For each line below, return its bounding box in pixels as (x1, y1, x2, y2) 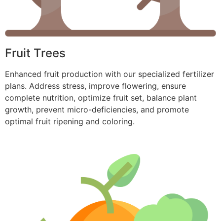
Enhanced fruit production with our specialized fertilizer (5, 69, 214, 79)
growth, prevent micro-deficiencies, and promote (5, 104, 189, 114)
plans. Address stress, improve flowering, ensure (5, 80, 186, 91)
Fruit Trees (5, 45, 66, 60)
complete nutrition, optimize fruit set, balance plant (5, 92, 197, 103)
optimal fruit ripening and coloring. (5, 116, 135, 126)
